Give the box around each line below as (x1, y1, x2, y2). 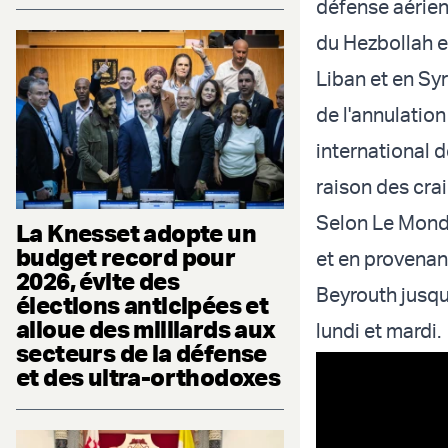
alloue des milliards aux (16, 313, 276, 344)
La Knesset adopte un (16, 217, 256, 248)
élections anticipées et (16, 289, 269, 320)
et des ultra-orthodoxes (16, 361, 281, 392)
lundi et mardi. (316, 318, 441, 344)
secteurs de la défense (16, 337, 267, 368)
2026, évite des (16, 265, 179, 296)
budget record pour (16, 241, 236, 272)
